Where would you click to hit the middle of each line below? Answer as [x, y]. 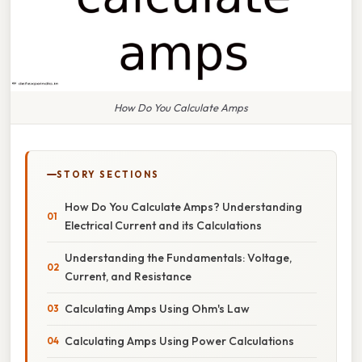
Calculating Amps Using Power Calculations [179, 341]
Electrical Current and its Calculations [163, 225]
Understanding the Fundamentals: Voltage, [178, 257]
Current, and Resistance [128, 276]
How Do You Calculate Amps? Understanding [183, 206]
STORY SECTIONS [108, 174]
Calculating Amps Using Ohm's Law [157, 308]
